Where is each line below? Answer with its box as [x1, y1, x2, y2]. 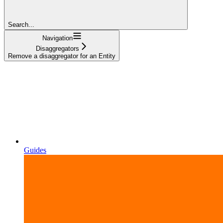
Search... [8, 20, 34, 28]
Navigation [42, 34, 73, 42]
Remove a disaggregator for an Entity [8, 52, 115, 60]
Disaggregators [35, 44, 79, 52]
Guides [24, 145, 46, 154]
